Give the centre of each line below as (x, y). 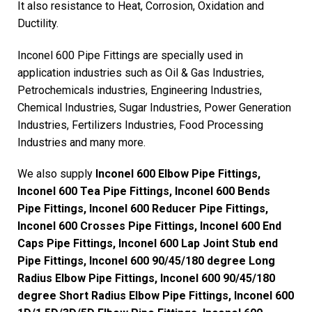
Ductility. (38, 23)
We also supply (56, 174)
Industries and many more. (81, 142)
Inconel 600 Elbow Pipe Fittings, (178, 174)
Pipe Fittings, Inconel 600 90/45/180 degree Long (146, 261)
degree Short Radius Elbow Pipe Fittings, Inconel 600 (156, 296)
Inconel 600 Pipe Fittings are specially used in (130, 55)
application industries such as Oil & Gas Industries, (141, 72)
